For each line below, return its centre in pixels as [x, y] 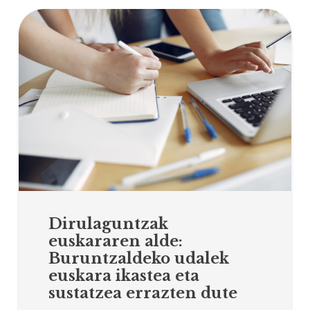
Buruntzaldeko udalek [139, 259]
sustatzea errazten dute [143, 293]
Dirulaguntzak [109, 224]
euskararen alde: [116, 241]
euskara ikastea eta [124, 276]
